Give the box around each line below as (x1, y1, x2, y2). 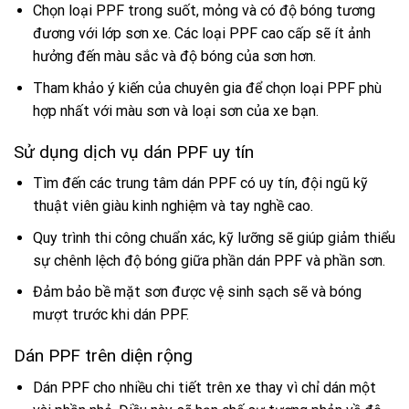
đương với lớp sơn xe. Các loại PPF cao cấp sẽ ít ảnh (32, 25, 371, 43)
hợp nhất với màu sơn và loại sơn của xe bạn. (32, 101, 319, 120)
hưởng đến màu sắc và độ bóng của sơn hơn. (32, 47, 316, 66)
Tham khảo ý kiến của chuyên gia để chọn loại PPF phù (32, 79, 382, 97)
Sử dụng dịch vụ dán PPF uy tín (14, 141, 254, 163)
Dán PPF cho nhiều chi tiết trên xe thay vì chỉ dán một (32, 378, 376, 396)
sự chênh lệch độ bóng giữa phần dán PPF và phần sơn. (32, 251, 385, 269)
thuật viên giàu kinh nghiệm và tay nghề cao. (32, 197, 313, 215)
